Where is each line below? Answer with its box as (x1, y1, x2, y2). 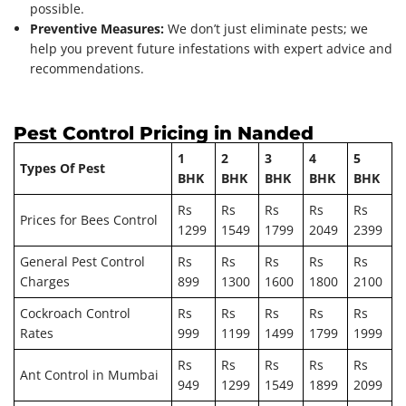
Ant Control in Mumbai (20, 365, 159, 383)
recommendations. (30, 59, 144, 77)
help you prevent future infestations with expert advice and (30, 39, 392, 57)
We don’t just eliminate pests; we (164, 19, 368, 37)
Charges (20, 272, 71, 290)
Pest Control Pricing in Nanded (14, 121, 314, 144)
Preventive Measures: (30, 19, 164, 37)
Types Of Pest (20, 159, 106, 177)
